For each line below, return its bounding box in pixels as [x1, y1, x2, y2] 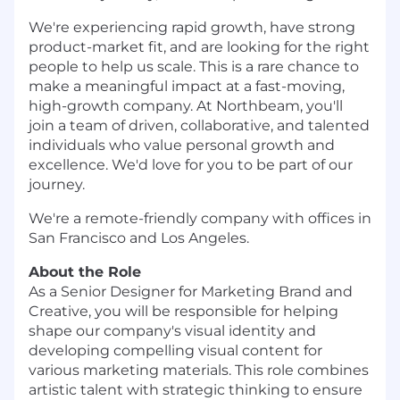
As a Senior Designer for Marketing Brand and [29, 283, 353, 301]
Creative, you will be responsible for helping [29, 303, 338, 321]
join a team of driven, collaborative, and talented [29, 117, 370, 135]
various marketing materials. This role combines [29, 362, 369, 379]
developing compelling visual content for [29, 342, 322, 360]
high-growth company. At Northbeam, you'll [29, 97, 343, 115]
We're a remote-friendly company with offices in [29, 210, 371, 228]
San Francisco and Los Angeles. [29, 229, 249, 247]
